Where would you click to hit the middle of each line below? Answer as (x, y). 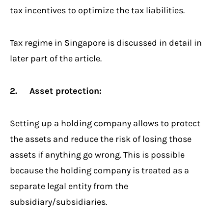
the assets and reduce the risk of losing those (101, 139)
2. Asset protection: (56, 91)
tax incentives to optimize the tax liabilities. (97, 10)
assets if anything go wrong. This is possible (97, 154)
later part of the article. (56, 58)
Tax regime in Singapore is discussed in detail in (106, 42)
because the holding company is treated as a (99, 170)
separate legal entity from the (69, 186)
